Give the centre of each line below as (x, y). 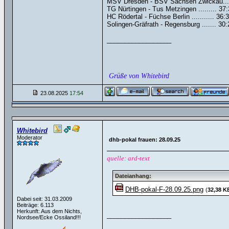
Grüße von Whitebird (138, 76)
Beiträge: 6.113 (35, 205)
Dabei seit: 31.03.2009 (44, 199)
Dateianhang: (133, 176)
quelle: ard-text (128, 158)
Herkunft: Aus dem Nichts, (49, 211)
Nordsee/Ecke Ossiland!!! (49, 217)
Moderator (29, 138)
